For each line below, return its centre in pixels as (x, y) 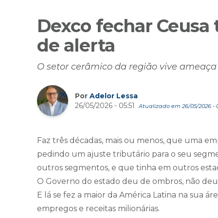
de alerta (76, 45)
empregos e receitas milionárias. (98, 209)
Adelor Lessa (114, 96)
